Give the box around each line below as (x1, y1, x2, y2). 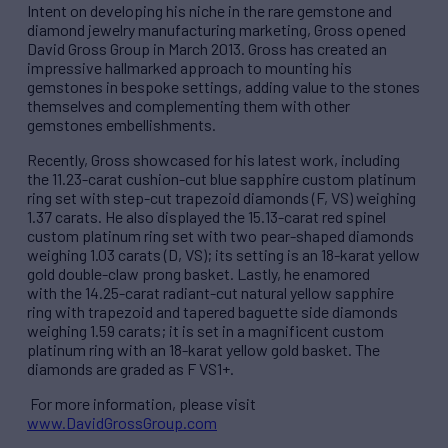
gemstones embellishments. (27, 115, 222, 135)
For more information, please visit (27, 394, 256, 414)
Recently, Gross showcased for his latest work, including (27, 150, 400, 170)
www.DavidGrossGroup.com (27, 413, 217, 433)
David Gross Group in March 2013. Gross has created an (27, 39, 387, 59)
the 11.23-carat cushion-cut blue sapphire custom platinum (27, 169, 416, 189)
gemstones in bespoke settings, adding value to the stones (27, 77, 420, 97)
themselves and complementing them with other (27, 96, 350, 116)
